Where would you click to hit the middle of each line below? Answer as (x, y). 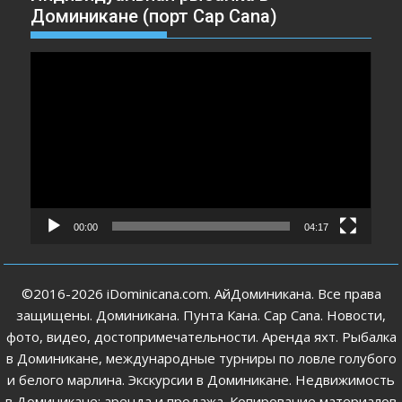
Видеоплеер (70, 62)
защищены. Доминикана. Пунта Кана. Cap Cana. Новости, (201, 315)
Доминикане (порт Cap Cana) (154, 17)
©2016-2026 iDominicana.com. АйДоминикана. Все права (201, 294)
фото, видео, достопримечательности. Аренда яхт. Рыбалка (201, 337)
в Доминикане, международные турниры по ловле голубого (201, 358)
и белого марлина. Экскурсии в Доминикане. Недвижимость (201, 380)
